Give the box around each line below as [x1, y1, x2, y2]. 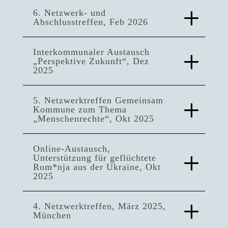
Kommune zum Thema [33, 104, 127, 115]
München [33, 210, 71, 221]
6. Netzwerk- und [33, 8, 106, 18]
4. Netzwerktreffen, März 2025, [33, 201, 166, 212]
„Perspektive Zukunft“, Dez [33, 56, 149, 67]
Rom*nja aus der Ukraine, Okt [33, 162, 161, 173]
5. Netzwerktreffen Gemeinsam [33, 95, 163, 106]
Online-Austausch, [33, 144, 110, 154]
